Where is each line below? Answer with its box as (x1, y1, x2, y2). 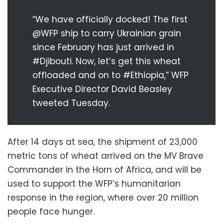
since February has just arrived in (32, 41, 174, 53)
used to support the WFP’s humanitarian (7, 177, 181, 190)
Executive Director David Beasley (32, 83, 172, 95)
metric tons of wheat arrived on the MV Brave (7, 149, 204, 162)
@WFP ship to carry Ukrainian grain (32, 27, 181, 39)
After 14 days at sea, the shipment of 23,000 (7, 135, 198, 148)
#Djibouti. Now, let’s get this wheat (32, 55, 181, 67)
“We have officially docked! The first (32, 13, 188, 25)
